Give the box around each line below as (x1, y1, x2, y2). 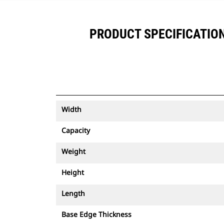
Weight (61, 146, 85, 156)
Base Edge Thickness (61, 209, 131, 219)
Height (61, 167, 84, 177)
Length (61, 188, 85, 198)
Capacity (61, 125, 90, 135)
